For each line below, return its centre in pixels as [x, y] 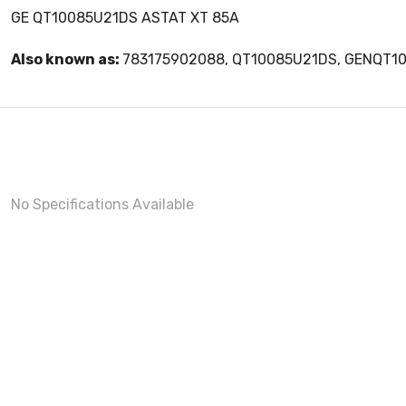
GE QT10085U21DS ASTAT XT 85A [125, 18]
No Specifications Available [102, 205]
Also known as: [67, 60]
